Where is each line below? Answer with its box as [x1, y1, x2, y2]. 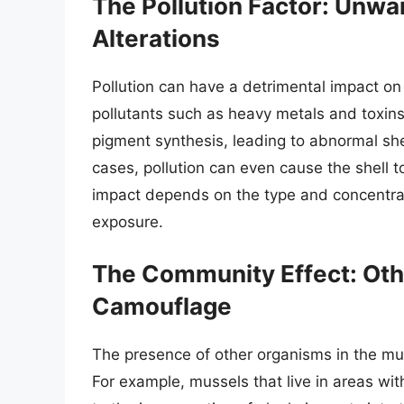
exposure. [92, 212, 163, 231]
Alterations [92, 23, 220, 52]
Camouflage [92, 292, 232, 321]
